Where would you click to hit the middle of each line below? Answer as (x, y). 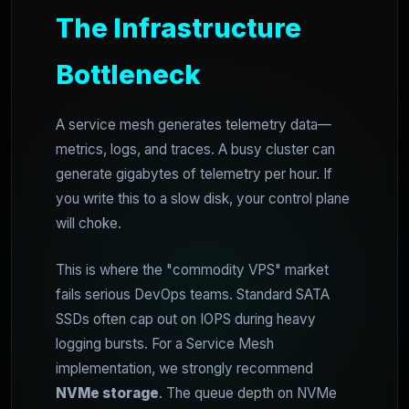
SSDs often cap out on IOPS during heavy (186, 319)
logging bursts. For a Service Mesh (165, 343)
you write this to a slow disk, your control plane (203, 198)
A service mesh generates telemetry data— (194, 124)
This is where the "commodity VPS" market (192, 269)
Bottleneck (128, 74)
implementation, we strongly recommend (184, 368)
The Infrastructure (178, 27)
